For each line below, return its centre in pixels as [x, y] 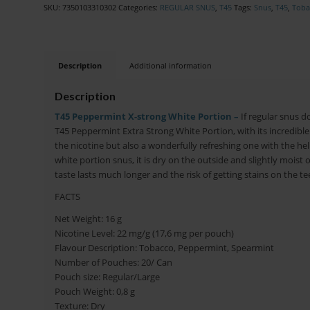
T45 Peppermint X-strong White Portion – [146, 117]
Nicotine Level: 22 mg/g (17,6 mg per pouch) [144, 234]
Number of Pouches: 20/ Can [113, 263]
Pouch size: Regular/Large [107, 277]
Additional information [170, 65]
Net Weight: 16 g [88, 219]
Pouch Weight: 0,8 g [94, 292]
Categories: [139, 7]
